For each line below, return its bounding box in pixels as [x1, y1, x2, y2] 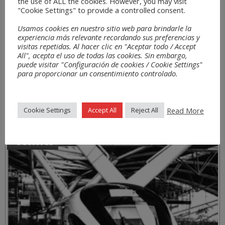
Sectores [16, 132, 54, 150]
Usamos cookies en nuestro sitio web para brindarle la [18, 23, 191, 34]
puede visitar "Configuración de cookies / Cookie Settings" [18, 59, 202, 70]
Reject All [131, 105, 158, 115]
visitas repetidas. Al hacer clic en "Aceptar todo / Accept [18, 41, 196, 52]
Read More [167, 105, 204, 116]
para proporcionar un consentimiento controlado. [18, 68, 178, 79]
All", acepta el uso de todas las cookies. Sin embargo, [18, 50, 187, 61]
